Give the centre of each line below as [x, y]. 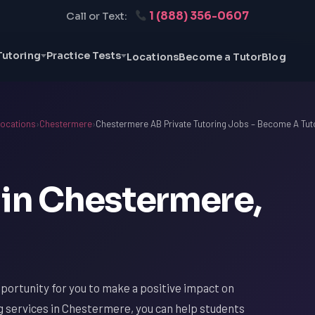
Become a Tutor [220, 57]
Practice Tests [83, 56]
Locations [153, 57]
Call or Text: [96, 16]
